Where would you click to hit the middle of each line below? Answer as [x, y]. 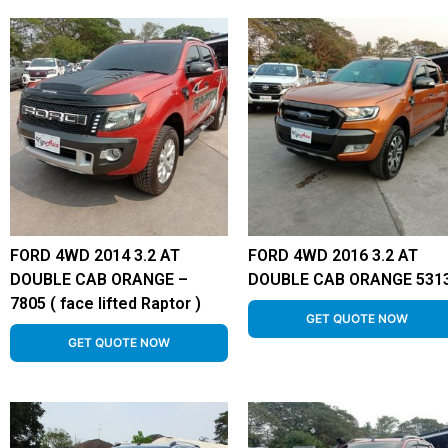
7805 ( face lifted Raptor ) [105, 304]
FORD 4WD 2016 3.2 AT [332, 256]
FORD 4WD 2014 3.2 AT [95, 256]
